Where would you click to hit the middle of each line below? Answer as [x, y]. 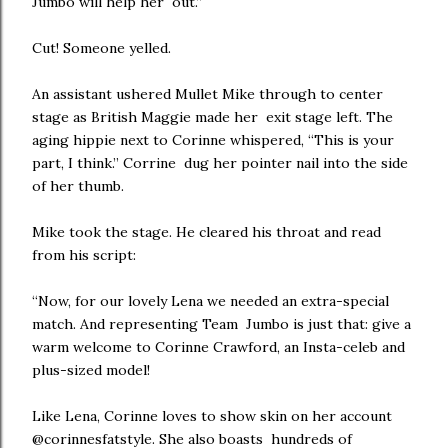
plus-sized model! [93, 370]
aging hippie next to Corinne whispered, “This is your [213, 140]
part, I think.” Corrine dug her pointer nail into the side [220, 163]
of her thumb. [80, 186]
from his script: [88, 255]
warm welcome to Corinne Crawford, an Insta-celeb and [218, 347]
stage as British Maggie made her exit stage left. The [212, 117]
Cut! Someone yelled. [103, 48]
